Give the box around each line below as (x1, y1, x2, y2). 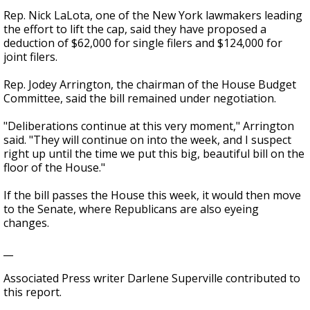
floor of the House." (3, 160, 105, 175)
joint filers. (3, 49, 57, 64)
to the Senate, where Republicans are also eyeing (3, 201, 259, 217)
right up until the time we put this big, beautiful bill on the (3, 146, 304, 161)
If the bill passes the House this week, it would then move (3, 188, 301, 203)
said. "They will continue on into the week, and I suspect (3, 132, 291, 147)
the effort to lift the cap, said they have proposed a (3, 21, 266, 37)
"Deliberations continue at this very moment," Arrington (3, 118, 294, 134)
